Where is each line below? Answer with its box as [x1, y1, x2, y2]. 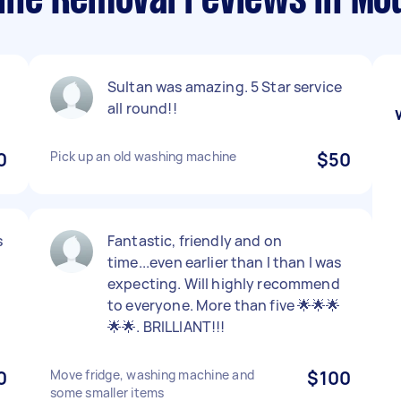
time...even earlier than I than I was [107, 252, 342, 272]
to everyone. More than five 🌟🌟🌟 [107, 295, 341, 315]
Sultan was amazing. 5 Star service [107, 77, 343, 97]
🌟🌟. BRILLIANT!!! [107, 317, 226, 337]
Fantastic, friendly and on [107, 231, 282, 251]
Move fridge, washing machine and [50, 366, 254, 383]
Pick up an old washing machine [50, 148, 237, 165]
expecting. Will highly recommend [107, 274, 340, 294]
